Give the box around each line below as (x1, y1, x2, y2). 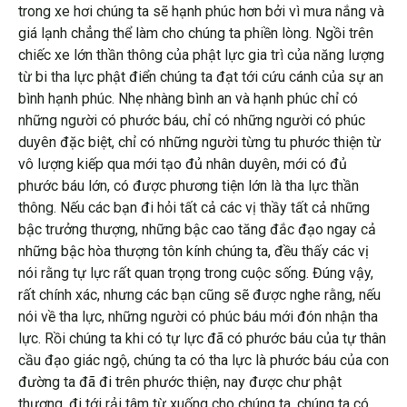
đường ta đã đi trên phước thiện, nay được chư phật (18, 373, 342, 392)
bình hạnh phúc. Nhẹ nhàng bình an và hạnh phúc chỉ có (18, 90, 358, 108)
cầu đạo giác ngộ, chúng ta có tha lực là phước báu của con (18, 352, 389, 370)
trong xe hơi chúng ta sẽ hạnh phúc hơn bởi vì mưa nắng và (18, 3, 384, 21)
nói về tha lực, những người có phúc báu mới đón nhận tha (18, 308, 378, 326)
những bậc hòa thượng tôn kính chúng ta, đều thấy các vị (18, 243, 369, 261)
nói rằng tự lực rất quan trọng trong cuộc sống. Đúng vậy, (18, 264, 373, 283)
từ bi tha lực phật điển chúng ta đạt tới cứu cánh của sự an (18, 68, 383, 86)
